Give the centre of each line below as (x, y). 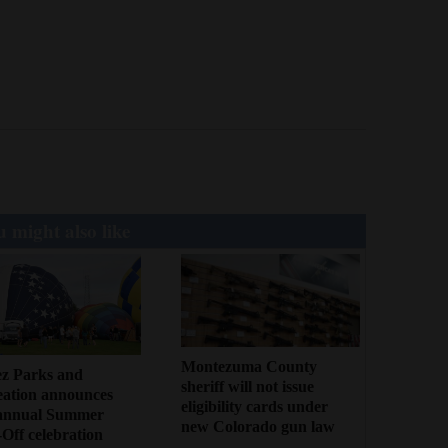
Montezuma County (249, 366)
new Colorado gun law (258, 426)
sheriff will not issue (248, 386)
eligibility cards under (255, 406)
